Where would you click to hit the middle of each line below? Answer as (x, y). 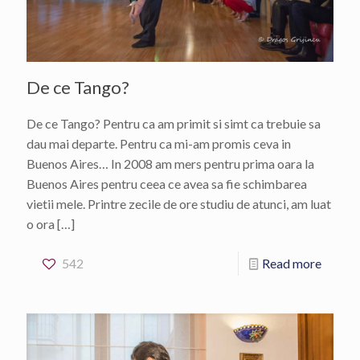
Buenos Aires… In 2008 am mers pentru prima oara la (170, 164)
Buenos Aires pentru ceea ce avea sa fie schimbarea (167, 184)
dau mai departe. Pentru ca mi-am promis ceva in (159, 144)
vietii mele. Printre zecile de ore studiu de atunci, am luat (179, 204)
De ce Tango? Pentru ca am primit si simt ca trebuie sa (174, 124)
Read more (292, 264)
